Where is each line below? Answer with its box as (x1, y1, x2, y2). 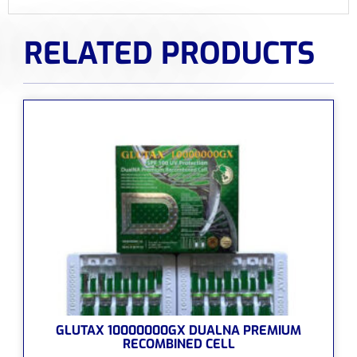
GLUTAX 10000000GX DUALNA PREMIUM (56, 321, 301, 339)
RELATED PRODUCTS (24, 33, 315, 73)
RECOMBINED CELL (122, 335, 235, 352)
